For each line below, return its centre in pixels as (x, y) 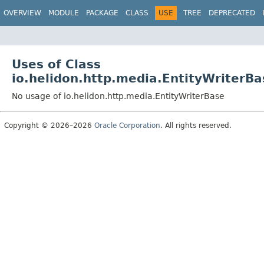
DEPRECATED (232, 13)
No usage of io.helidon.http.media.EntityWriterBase (118, 96)
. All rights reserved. (196, 125)
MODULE (64, 13)
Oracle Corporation (127, 125)
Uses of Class (56, 64)
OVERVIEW (22, 13)
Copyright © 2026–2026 (49, 125)
